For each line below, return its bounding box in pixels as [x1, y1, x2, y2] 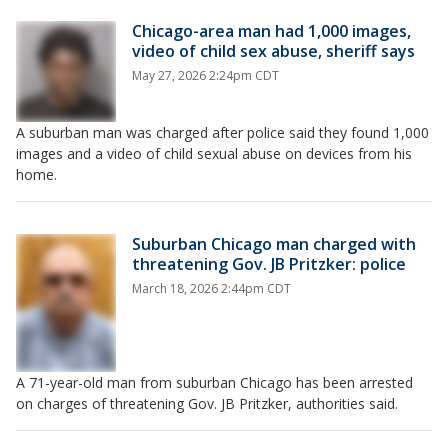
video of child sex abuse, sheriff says [132, 40, 415, 62]
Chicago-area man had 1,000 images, [132, 20, 411, 42]
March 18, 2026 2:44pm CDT [132, 279, 291, 297]
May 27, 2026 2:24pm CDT [132, 67, 279, 84]
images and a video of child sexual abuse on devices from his [16, 143, 412, 163]
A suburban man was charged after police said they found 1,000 [16, 122, 429, 142]
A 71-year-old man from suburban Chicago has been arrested [16, 372, 413, 392]
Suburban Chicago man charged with [132, 232, 416, 255]
